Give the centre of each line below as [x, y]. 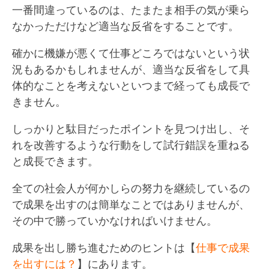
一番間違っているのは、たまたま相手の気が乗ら [131, 9]
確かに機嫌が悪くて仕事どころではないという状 [131, 53]
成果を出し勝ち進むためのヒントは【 [104, 247]
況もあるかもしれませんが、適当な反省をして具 [131, 69]
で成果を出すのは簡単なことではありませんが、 [131, 204]
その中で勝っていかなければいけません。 [115, 220]
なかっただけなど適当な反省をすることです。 [125, 26]
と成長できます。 [55, 161]
